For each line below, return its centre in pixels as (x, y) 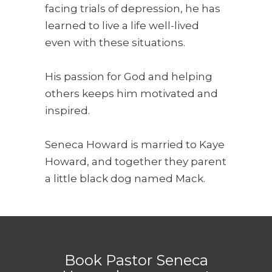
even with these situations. (115, 43)
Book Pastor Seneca (136, 260)
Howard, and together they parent (136, 162)
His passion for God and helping (129, 77)
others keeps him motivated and (131, 94)
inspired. (67, 111)
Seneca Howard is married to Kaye (135, 145)
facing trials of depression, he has (133, 9)
